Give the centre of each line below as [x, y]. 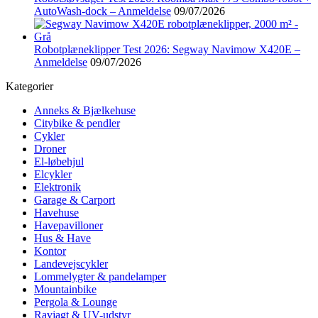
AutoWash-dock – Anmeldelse [103, 11]
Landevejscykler [71, 263]
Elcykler [53, 174]
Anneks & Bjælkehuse [85, 110]
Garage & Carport [75, 199]
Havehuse [56, 212]
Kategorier [29, 86]
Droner [50, 148]
